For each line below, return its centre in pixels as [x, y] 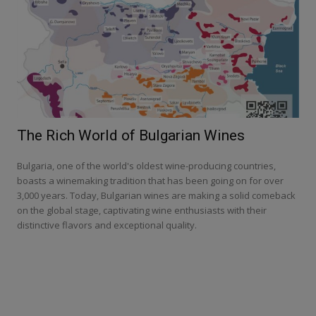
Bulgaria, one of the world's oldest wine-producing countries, [146, 166]
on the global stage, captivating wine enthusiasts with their [142, 210]
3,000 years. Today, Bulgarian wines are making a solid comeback [156, 195]
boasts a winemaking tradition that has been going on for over [150, 181]
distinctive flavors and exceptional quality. [107, 225]
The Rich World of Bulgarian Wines [131, 135]
